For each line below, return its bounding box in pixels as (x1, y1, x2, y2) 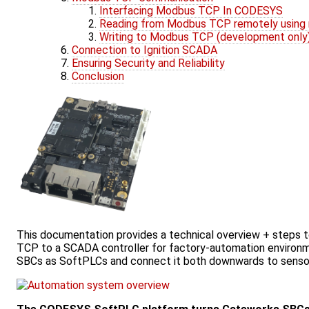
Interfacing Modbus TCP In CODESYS (99, 4, 283, 18)
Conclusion (72, 70, 124, 83)
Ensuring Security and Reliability (72, 57, 225, 70)
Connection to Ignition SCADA (72, 43, 217, 57)
